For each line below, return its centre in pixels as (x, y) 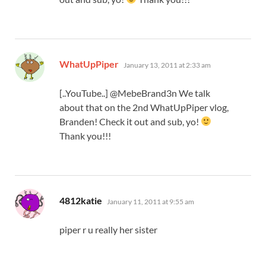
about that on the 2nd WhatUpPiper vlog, (144, 107)
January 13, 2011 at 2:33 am (167, 65)
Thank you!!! (85, 135)
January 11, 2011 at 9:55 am (151, 201)
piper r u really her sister (108, 229)
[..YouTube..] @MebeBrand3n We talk (135, 93)
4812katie (81, 200)
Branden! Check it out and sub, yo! (130, 121)
